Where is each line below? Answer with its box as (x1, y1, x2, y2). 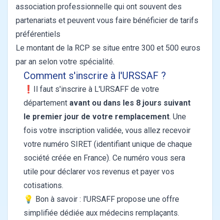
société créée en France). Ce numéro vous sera (24, 153, 185, 163)
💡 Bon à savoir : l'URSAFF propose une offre (24, 194, 179, 204)
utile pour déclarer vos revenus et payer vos (24, 167, 174, 177)
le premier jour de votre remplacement (24, 112, 169, 122)
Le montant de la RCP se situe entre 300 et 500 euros (16, 43, 200, 53)
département (24, 98, 69, 108)
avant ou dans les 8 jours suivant (69, 98, 191, 108)
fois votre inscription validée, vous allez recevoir (24, 126, 191, 136)
